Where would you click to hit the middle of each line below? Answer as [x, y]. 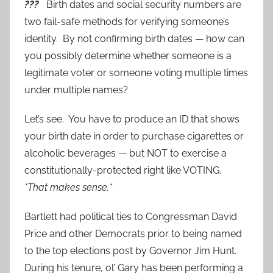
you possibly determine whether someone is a [128, 56]
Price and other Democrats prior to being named [133, 234]
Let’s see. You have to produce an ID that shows [132, 119]
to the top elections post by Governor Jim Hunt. [133, 251]
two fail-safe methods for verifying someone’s [127, 22]
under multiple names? [76, 90]
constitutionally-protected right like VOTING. [124, 171]
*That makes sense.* [68, 188]
